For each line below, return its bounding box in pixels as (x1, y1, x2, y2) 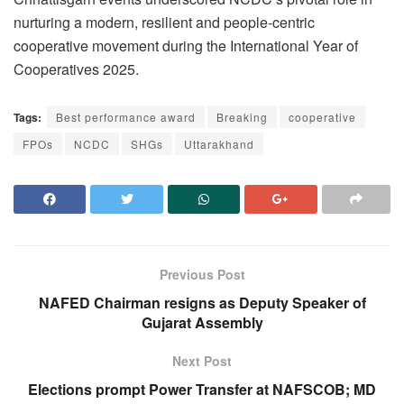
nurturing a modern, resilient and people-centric (14, 12, 315, 33)
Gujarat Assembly (141, 311, 263, 333)
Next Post (172, 351, 232, 370)
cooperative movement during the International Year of (14, 35, 358, 57)
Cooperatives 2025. (14, 59, 139, 80)
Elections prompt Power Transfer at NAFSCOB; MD (28, 378, 376, 399)
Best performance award (56, 108, 196, 124)
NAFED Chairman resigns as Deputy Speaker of (38, 291, 366, 313)
